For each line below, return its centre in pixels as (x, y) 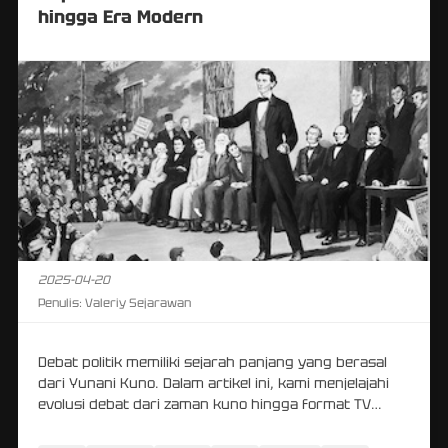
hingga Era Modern (120, 16)
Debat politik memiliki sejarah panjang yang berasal (212, 361)
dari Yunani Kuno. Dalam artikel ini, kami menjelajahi (213, 382)
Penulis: (60, 302)
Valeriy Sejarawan (136, 302)
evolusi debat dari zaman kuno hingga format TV (204, 403)
